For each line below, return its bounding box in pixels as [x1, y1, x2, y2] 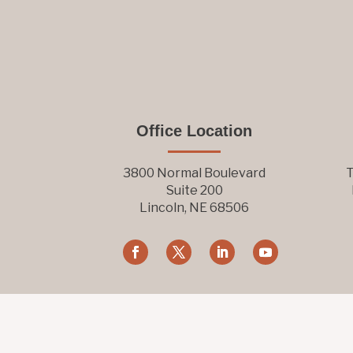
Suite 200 [165, 182, 223, 198]
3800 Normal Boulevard [123, 165, 266, 180]
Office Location [136, 121, 253, 139]
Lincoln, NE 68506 [139, 199, 250, 215]
